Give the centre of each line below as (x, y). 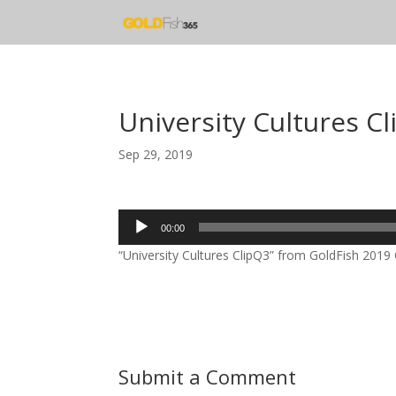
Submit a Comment (208, 377)
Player (136, 239)
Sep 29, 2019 (156, 154)
